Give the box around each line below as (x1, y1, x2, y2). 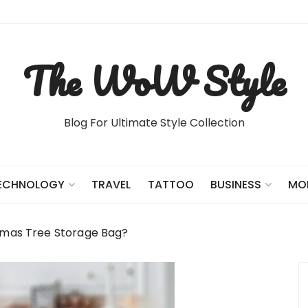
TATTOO (147, 176, 194, 192)
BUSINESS (210, 177, 261, 192)
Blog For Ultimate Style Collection (63, 115, 245, 131)
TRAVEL (91, 176, 131, 192)
